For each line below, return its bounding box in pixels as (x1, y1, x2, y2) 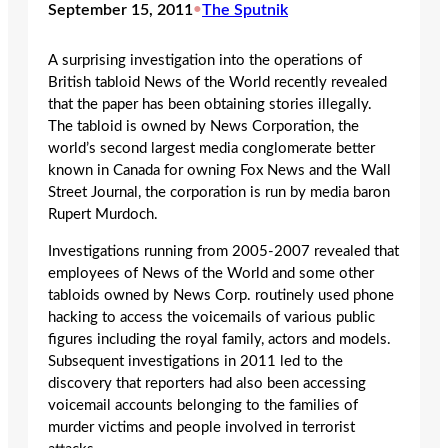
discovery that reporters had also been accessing (48, 375, 366, 391)
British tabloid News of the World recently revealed (48, 75, 387, 91)
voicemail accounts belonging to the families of (48, 397, 358, 413)
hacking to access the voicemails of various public (48, 309, 375, 325)
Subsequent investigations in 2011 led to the (48, 353, 343, 369)
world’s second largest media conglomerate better (48, 141, 375, 157)
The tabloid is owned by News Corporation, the (48, 119, 359, 135)
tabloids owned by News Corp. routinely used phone (48, 287, 394, 303)
